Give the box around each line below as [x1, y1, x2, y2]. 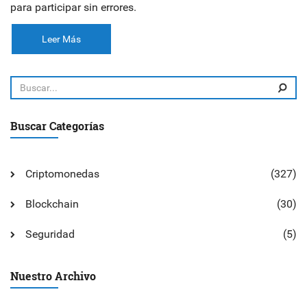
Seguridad [25, 228, 75, 241]
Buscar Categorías [10, 119, 104, 133]
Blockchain [25, 197, 79, 210]
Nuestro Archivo [10, 269, 96, 283]
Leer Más [42, 34, 81, 45]
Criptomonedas [25, 167, 99, 180]
